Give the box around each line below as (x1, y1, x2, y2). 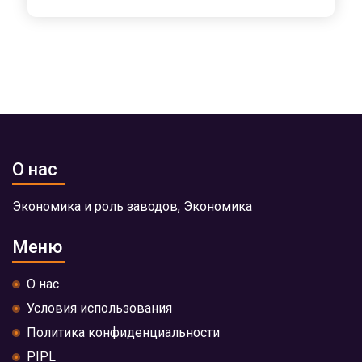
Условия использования (27, 300, 172, 316)
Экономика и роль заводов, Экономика (12, 198, 252, 214)
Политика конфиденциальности (27, 324, 220, 340)
